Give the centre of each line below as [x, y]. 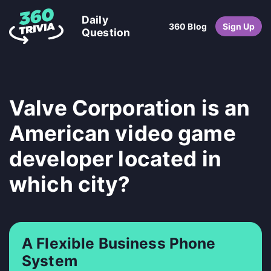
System [50, 260]
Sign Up [239, 26]
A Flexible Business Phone [119, 243]
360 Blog [188, 26]
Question [106, 33]
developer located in [115, 158]
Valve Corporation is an [130, 107]
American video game [122, 133]
